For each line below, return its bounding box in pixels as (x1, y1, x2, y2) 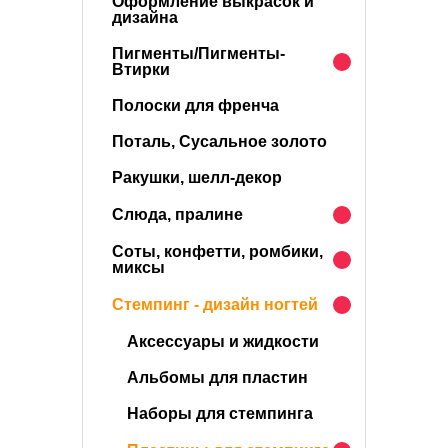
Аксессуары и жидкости (127, 333, 319, 350)
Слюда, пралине (112, 206, 243, 223)
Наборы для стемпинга (127, 405, 313, 422)
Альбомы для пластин (127, 369, 308, 386)
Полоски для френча (112, 97, 279, 114)
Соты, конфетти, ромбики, (112, 243, 323, 260)
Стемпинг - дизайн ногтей (112, 296, 318, 313)
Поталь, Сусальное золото (112, 133, 327, 150)
